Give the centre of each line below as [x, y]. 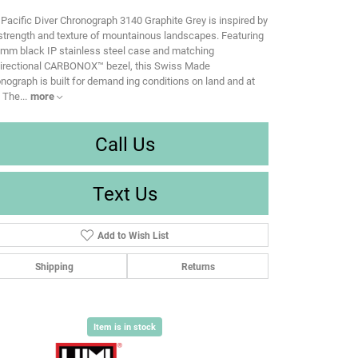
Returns [198, 267]
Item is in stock [125, 327]
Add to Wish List [133, 235]
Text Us [125, 194]
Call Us [125, 144]
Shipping [54, 267]
